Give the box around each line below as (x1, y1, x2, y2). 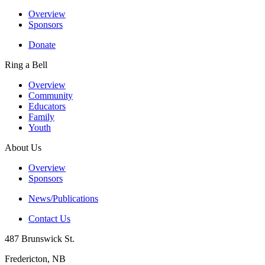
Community (28, 91, 73, 101)
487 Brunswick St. (5, 234, 75, 244)
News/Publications (28, 193, 98, 204)
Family (28, 112, 54, 122)
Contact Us (28, 214, 70, 224)
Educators (28, 101, 66, 112)
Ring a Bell (5, 60, 47, 70)
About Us (5, 143, 41, 153)
